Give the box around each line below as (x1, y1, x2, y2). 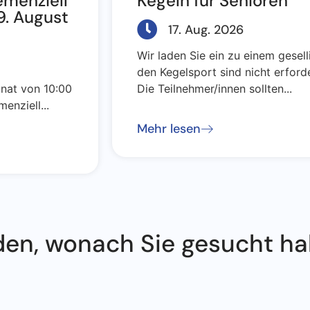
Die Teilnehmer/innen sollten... (137, 82, 292, 96)
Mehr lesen (137, 120, 201, 138)
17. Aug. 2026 (168, 21, 244, 38)
